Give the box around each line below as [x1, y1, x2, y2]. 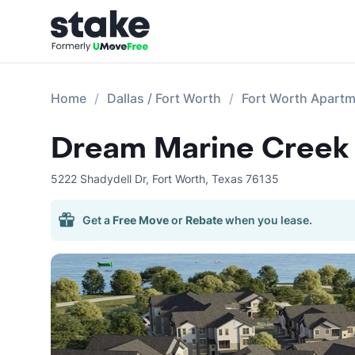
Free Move [113, 213, 169, 227]
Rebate [185, 213, 223, 227]
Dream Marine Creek [51, 130, 349, 167]
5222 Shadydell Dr [51, 172, 146, 185]
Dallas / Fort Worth [107, 90, 221, 106]
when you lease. [225, 213, 312, 227]
